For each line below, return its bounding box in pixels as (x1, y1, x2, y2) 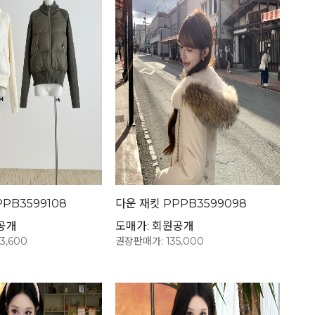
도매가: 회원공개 (115, 219, 195, 233)
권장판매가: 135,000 (115, 235, 205, 248)
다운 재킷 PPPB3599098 (115, 197, 247, 211)
